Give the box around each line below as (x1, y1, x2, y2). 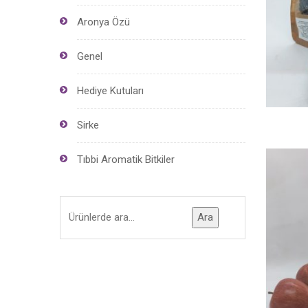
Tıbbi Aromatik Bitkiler (77, 153, 175, 166)
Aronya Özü (77, 16, 130, 28)
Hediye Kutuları (77, 85, 144, 97)
